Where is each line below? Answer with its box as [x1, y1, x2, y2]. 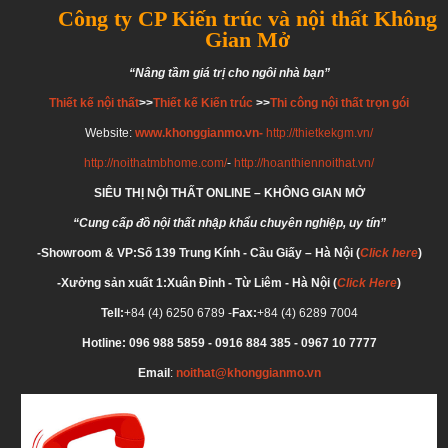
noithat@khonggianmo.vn [175, 365, 321, 380]
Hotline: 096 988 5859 [81, 335, 205, 350]
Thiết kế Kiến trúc [153, 95, 253, 110]
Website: [85, 125, 135, 140]
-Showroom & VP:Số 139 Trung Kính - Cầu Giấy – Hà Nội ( [36, 245, 360, 260]
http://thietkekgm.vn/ [266, 125, 373, 140]
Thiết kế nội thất [49, 95, 139, 110]
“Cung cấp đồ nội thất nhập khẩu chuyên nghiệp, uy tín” [72, 215, 386, 230]
